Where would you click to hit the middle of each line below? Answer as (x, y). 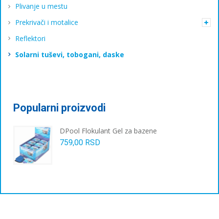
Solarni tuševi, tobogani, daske (70, 54)
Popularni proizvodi (59, 108)
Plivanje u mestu (41, 6)
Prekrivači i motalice (47, 22)
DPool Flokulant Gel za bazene (108, 131)
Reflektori (30, 38)
